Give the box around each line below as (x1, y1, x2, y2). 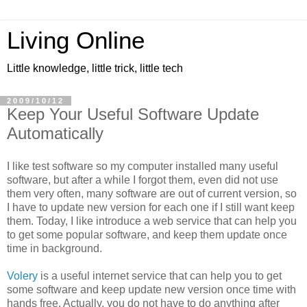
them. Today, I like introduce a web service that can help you (7, 214, 297, 227)
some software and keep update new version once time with (7, 283, 296, 295)
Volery (7, 269, 38, 282)
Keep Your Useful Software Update (7, 105, 259, 123)
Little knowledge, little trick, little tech (7, 62, 183, 74)
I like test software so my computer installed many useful (7, 160, 278, 172)
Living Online (7, 27, 145, 53)
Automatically (7, 124, 103, 143)
